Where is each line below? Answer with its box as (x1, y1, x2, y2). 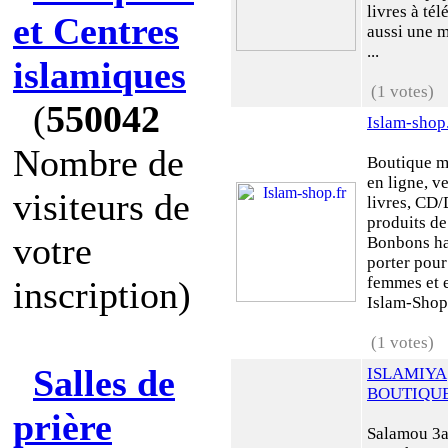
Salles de (33, 362, 175, 404)
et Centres (13, 10, 179, 52)
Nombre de (13, 142, 184, 184)
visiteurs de (13, 186, 190, 228)
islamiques (13, 54, 186, 96)
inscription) (13, 274, 191, 316)
